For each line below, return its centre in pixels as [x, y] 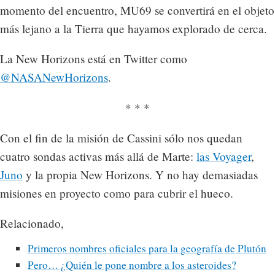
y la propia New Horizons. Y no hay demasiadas [140, 174]
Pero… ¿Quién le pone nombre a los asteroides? [132, 265]
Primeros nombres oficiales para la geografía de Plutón [147, 248]
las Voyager [224, 156]
